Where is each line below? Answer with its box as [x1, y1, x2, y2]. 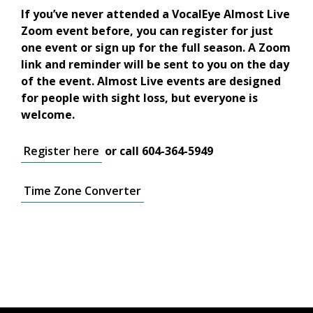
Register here [24, 143, 99, 159]
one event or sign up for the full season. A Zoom [21, 40, 291, 56]
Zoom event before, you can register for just [21, 23, 273, 39]
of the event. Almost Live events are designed [21, 73, 281, 89]
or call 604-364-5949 [102, 143, 213, 159]
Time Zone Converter [24, 183, 141, 199]
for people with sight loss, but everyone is [21, 90, 258, 106]
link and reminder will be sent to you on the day [21, 57, 289, 73]
